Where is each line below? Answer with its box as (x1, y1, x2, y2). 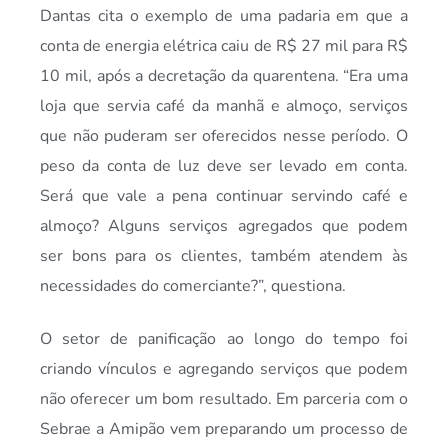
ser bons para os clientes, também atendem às (40, 245, 408, 268)
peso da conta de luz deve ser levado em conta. (40, 155, 408, 178)
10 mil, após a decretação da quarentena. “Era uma (40, 65, 408, 88)
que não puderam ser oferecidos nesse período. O (40, 125, 408, 148)
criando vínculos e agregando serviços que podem (40, 357, 408, 380)
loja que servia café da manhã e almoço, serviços (40, 95, 408, 118)
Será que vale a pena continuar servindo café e (40, 185, 408, 208)
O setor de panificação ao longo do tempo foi (40, 327, 408, 350)
